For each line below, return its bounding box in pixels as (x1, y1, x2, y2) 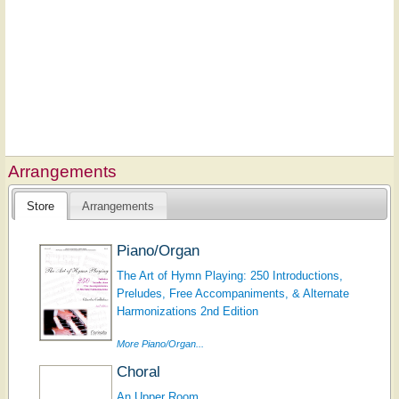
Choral (116, 362, 160, 381)
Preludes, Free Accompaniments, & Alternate (116, 286, 349, 300)
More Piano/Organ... (116, 338, 204, 349)
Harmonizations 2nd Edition (116, 304, 258, 318)
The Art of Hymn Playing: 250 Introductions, (116, 268, 343, 282)
